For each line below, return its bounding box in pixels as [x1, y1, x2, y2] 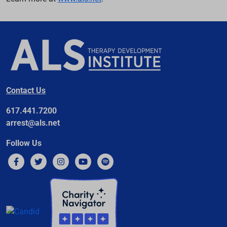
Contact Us [6, 85, 46, 95]
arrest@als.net [6, 118, 60, 128]
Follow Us [6, 138, 42, 148]
